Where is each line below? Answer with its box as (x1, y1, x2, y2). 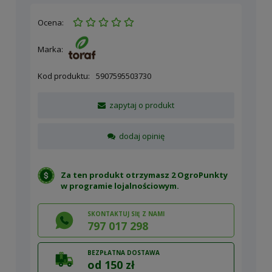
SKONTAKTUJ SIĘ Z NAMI (87, 209, 165, 218)
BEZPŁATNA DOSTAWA (87, 248, 160, 257)
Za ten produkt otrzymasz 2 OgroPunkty (61, 169, 228, 180)
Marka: (38, 43, 63, 55)
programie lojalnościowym (69, 180, 177, 191)
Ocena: (38, 17, 64, 28)
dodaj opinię (119, 130, 165, 141)
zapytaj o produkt (109, 99, 175, 110)
